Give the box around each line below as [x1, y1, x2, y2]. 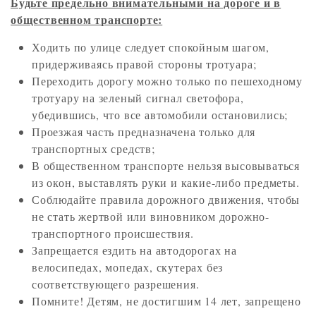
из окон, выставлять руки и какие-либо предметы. [32, 175, 300, 190]
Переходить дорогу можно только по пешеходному [32, 73, 303, 89]
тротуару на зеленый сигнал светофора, [32, 90, 244, 106]
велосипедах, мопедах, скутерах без [32, 260, 224, 275]
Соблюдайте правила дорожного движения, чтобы [32, 192, 300, 207]
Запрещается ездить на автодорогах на [32, 243, 237, 258]
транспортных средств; [32, 141, 155, 157]
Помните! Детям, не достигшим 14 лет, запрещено [32, 293, 301, 309]
